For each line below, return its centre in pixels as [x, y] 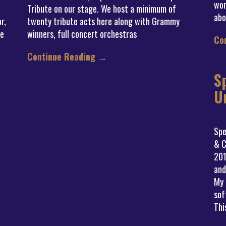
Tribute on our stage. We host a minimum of [102, 9]
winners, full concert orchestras [82, 34]
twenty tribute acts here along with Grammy [103, 21]
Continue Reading [63, 56]
